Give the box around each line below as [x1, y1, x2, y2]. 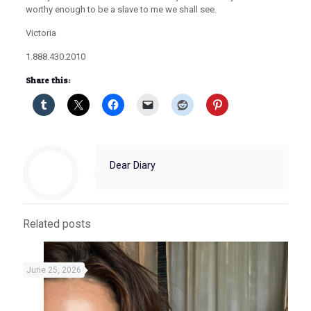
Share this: [25, 75, 70, 85]
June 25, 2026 [26, 265, 81, 275]
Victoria [25, 28, 56, 38]
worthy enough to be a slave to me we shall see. [25, 4, 217, 15]
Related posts [23, 218, 91, 230]
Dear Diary [110, 160, 155, 171]
